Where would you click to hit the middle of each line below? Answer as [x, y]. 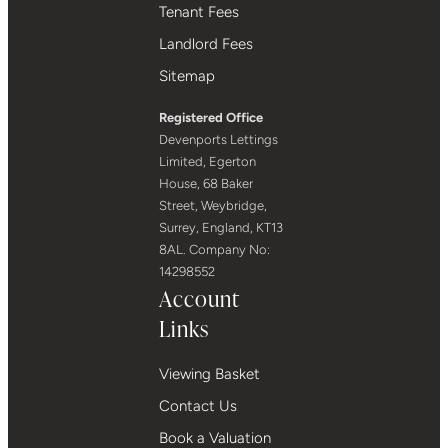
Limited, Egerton [208, 161]
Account [200, 297]
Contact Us [198, 405]
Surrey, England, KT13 [221, 227]
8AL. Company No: [215, 249]
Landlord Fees [206, 43]
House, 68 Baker [206, 183]
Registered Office [211, 117]
